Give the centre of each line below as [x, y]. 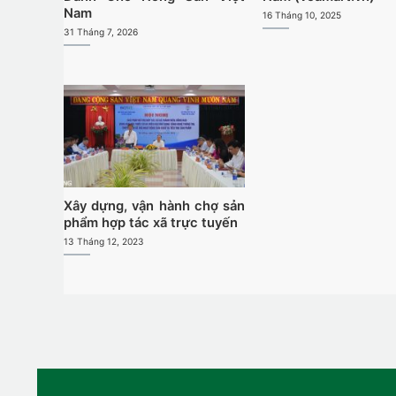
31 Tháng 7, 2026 [100, 31]
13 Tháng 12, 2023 [103, 241]
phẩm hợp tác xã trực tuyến [150, 222]
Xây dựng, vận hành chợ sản [154, 206]
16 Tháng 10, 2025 [301, 15]
